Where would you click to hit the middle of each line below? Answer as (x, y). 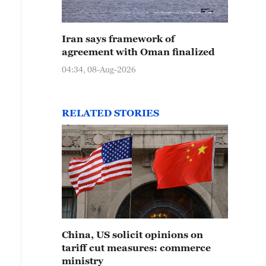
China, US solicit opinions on (132, 235)
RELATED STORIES (110, 113)
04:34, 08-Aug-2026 (99, 69)
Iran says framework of (118, 39)
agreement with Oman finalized (138, 52)
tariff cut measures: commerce (136, 248)
